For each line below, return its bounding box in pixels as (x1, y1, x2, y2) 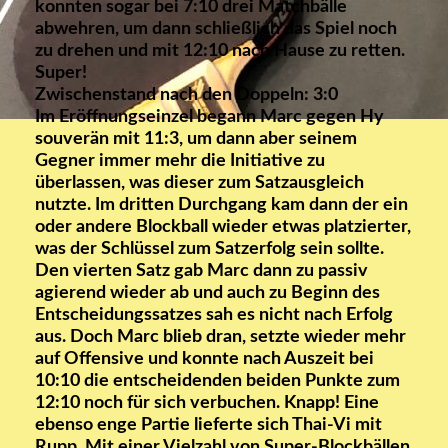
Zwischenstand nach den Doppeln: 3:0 (35, 86, 338, 104)
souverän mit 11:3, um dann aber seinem (35, 130, 357, 148)
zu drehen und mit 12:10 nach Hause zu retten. (35, 42, 405, 60)
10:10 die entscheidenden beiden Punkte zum (35, 372, 400, 390)
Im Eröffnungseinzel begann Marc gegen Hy (35, 108, 384, 126)
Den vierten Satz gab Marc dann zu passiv (35, 262, 368, 280)
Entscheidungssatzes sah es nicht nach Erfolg (35, 306, 393, 324)
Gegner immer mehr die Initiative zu (35, 152, 325, 170)
